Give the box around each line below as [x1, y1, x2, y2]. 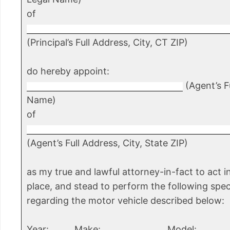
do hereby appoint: [27, 66, 109, 77]
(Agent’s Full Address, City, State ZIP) [27, 138, 188, 149]
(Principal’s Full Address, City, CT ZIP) [27, 37, 188, 48]
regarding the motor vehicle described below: [27, 195, 224, 206]
